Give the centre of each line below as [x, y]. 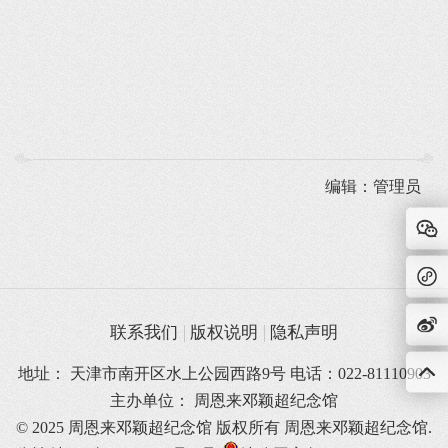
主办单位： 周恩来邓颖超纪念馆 [224, 401]
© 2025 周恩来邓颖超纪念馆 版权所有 [150, 428]
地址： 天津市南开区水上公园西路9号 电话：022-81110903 [224, 374]
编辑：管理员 [373, 186]
